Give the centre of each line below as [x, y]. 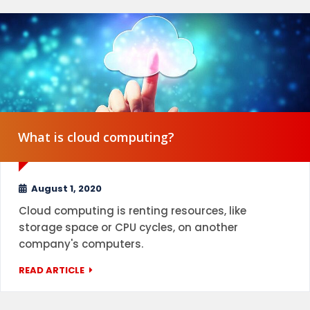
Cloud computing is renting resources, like [133, 210]
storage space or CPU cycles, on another [128, 227]
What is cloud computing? [96, 137]
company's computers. [81, 244]
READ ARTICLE [53, 270]
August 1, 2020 [66, 188]
